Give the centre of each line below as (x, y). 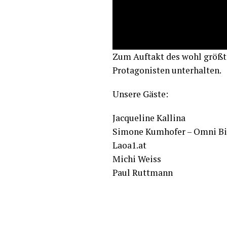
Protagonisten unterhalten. (167, 70)
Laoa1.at (129, 145)
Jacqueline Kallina (149, 118)
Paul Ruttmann (143, 173)
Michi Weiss (137, 159)
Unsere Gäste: (140, 94)
